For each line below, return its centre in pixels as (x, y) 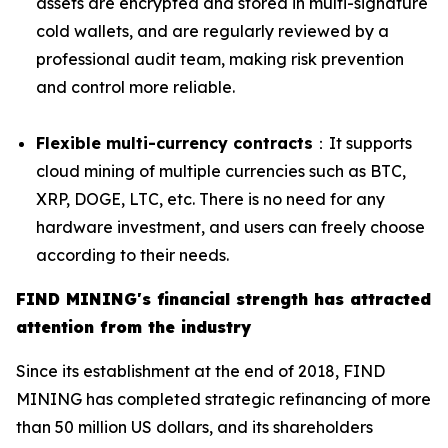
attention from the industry (133, 327)
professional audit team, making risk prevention (220, 59)
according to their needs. (132, 255)
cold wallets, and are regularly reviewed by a (212, 31)
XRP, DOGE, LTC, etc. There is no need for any (210, 199)
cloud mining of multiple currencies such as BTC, (221, 171)
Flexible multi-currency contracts (174, 143)
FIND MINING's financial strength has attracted (223, 299)
